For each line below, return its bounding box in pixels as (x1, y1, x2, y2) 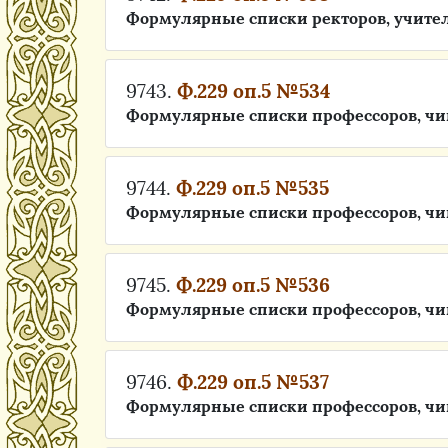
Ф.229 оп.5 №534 (177, 79, 331, 103)
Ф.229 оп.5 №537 (177, 370, 329, 394)
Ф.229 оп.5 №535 (176, 176, 329, 200)
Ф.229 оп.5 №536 (176, 273, 330, 297)
